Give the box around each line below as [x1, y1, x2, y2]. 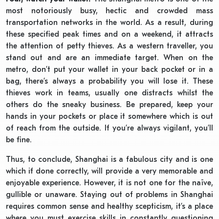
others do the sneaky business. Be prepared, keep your [6, 100, 213, 109]
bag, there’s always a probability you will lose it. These [6, 76, 213, 86]
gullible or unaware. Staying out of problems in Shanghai [6, 190, 213, 199]
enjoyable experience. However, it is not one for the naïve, [6, 178, 213, 187]
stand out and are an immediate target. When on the [6, 53, 213, 62]
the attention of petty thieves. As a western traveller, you [6, 41, 213, 50]
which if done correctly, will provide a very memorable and [6, 166, 213, 175]
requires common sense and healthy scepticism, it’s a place [6, 201, 213, 211]
